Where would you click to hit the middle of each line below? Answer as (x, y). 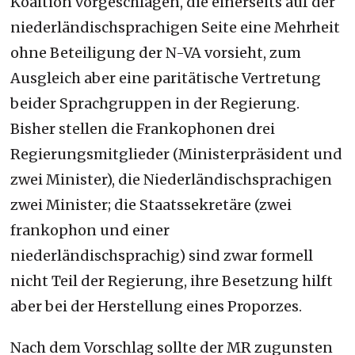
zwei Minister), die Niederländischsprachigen (172, 179)
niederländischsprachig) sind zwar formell (162, 255)
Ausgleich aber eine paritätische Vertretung (166, 78)
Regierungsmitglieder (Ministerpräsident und (177, 154)
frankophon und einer (90, 230)
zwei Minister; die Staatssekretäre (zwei (151, 204)
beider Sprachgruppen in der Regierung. (155, 103)
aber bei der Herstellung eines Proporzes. (157, 306)
